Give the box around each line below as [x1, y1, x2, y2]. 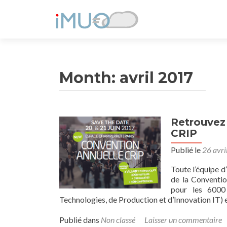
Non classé [101, 215, 135, 224]
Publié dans [59, 215, 101, 224]
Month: [59, 68, 120, 87]
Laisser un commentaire [144, 215, 222, 224]
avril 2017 [120, 68, 193, 87]
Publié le [171, 145, 202, 155]
